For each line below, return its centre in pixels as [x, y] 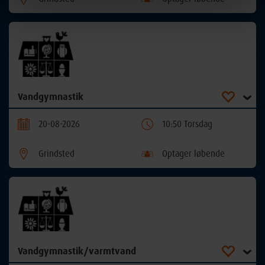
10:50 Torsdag [187, 124]
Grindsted [56, 153]
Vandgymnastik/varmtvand [77, 251]
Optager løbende [193, 153]
